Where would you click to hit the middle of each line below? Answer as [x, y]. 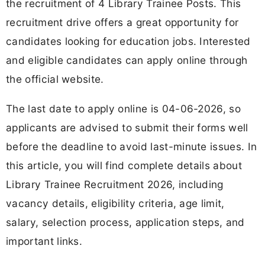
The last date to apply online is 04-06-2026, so [124, 108]
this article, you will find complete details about [124, 165]
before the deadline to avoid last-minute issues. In [132, 146]
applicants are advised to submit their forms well [127, 127]
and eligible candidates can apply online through [127, 60]
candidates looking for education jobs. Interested [128, 41]
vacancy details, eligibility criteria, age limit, [115, 203]
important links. [44, 241]
